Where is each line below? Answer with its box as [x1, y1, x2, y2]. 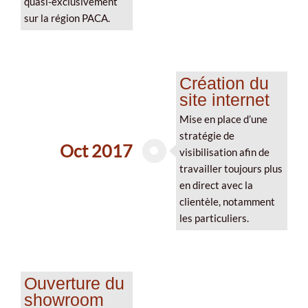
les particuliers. [179, 212, 249, 224]
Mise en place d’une [179, 113, 267, 125]
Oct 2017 [59, 140, 133, 162]
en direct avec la [179, 179, 253, 191]
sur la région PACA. [24, 12, 110, 24]
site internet [179, 89, 269, 109]
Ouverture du [24, 273, 124, 293]
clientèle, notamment [179, 195, 275, 208]
